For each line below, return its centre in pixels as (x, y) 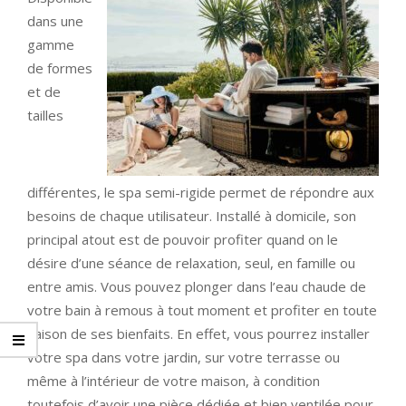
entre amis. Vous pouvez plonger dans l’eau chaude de (197, 287)
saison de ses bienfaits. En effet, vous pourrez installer (198, 334)
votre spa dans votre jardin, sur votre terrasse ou (184, 358)
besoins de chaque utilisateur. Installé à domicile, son (192, 216)
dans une (55, 21)
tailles (45, 116)
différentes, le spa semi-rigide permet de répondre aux (201, 193)
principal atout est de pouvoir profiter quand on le (183, 240)
